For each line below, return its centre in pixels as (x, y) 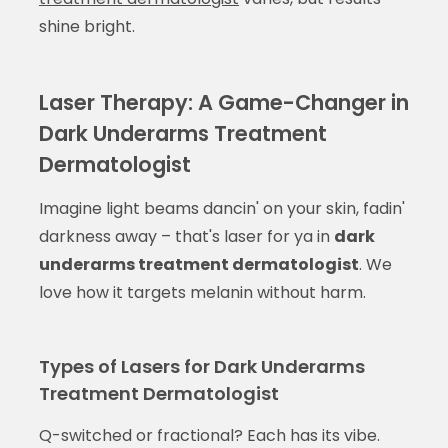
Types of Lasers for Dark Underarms (201, 366)
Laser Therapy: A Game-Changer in (223, 102)
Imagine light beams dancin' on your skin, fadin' (221, 208)
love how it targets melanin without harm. (202, 292)
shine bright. (86, 26)
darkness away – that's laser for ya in (186, 236)
